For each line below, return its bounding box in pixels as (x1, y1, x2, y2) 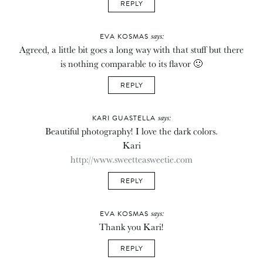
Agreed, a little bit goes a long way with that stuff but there (19, 42, 244, 56)
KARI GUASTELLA (92, 112, 158, 123)
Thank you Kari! (99, 219, 164, 234)
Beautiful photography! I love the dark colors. (45, 123, 218, 138)
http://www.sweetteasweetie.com (70, 151, 193, 166)
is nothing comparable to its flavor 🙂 (60, 56, 203, 70)
